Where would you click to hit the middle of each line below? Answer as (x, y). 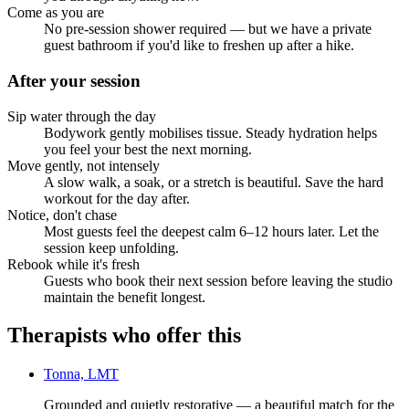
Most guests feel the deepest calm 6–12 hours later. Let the (211, 231)
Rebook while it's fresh (73, 264)
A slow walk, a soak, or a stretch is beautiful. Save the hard (214, 182)
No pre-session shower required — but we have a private (208, 29)
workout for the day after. (117, 198)
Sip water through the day (82, 116)
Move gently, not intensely (84, 165)
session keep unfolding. (111, 247)
